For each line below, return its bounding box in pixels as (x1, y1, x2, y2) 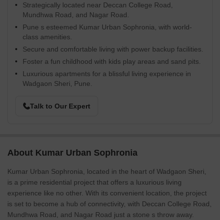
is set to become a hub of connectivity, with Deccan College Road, (7, 200, 212, 208)
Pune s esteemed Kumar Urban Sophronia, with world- (23, 23, 192, 31)
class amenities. (23, 33, 72, 41)
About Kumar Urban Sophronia (7, 148, 137, 158)
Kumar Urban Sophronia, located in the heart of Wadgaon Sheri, (7, 167, 206, 175)
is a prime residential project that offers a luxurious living (7, 178, 182, 186)
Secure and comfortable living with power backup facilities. (23, 45, 203, 53)
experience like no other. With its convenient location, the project (7, 189, 207, 197)
